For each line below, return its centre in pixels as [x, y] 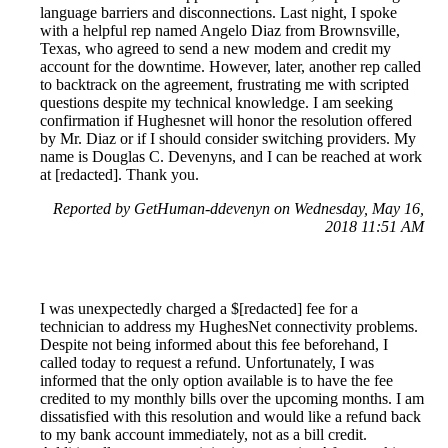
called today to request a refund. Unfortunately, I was [207, 362]
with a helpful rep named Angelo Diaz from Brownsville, [220, 30]
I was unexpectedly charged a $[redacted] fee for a [199, 308]
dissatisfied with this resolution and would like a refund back [230, 416]
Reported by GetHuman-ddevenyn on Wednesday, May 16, [238, 208]
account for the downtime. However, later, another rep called [230, 66]
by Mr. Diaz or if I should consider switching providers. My [228, 138]
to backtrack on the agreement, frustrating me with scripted [224, 84]
